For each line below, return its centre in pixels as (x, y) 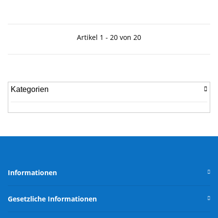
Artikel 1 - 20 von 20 (109, 37)
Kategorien (30, 89)
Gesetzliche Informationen (52, 199)
